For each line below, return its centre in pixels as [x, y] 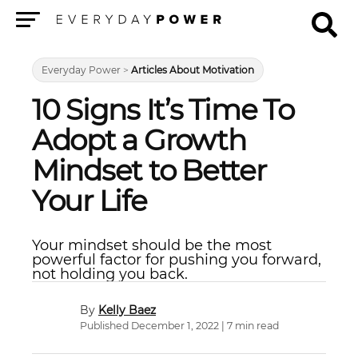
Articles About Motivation [193, 70]
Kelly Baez [127, 310]
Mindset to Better [149, 170]
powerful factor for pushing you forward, [177, 260]
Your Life [89, 201]
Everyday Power [81, 70]
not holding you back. [110, 274]
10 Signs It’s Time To [163, 109]
